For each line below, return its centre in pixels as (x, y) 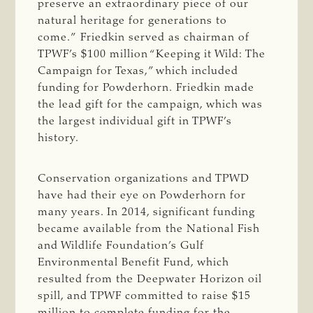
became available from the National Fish (149, 229)
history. (59, 138)
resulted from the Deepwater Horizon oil (150, 279)
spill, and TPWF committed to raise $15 (145, 296)
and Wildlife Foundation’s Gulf (121, 246)
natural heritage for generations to (133, 21)
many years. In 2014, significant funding (147, 212)
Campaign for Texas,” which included (138, 71)
